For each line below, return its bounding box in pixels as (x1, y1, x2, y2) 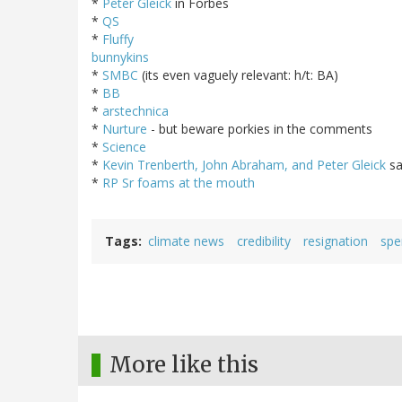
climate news (148, 232, 224, 249)
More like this (109, 350, 258, 379)
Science (102, 137, 146, 155)
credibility (237, 232, 291, 249)
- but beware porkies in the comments (147, 119, 372, 137)
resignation (303, 232, 368, 249)
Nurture (102, 119, 147, 137)
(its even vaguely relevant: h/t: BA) (138, 66, 338, 83)
